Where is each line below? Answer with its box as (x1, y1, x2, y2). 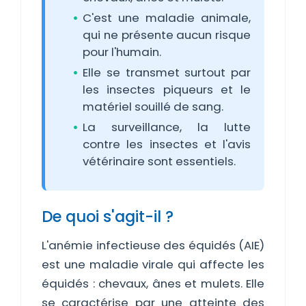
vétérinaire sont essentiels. (83, 153, 236, 169)
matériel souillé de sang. (83, 98, 223, 115)
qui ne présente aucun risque (83, 27, 251, 43)
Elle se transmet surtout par (83, 64, 251, 81)
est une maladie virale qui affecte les (42, 256, 264, 273)
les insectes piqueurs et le (83, 81, 251, 98)
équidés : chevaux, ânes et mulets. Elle (42, 275, 264, 292)
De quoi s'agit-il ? (42, 206, 173, 227)
